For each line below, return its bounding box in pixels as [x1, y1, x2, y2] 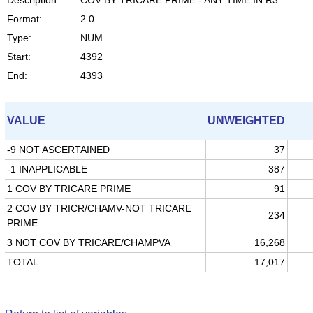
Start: [6, 50, 31, 62]
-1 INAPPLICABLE [6, 163, 87, 175]
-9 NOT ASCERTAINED [6, 143, 110, 155]
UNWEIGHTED [207, 114, 285, 126]
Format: [6, 13, 42, 24]
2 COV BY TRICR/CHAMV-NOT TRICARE [6, 202, 191, 214]
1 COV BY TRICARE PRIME [6, 182, 131, 194]
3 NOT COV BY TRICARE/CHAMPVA [6, 236, 170, 248]
